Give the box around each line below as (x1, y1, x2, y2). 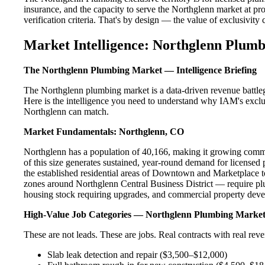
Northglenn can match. (24, 106, 109, 117)
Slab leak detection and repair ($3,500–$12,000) (47, 249, 227, 260)
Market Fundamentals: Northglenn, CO (24, 126, 184, 137)
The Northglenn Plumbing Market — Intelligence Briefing (24, 64, 257, 75)
